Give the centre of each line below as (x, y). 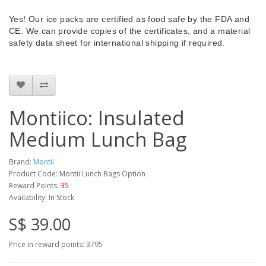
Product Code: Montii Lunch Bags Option (77, 173)
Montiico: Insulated (97, 118)
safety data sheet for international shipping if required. (117, 42)
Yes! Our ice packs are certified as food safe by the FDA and (129, 19)
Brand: (21, 161)
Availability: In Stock (42, 197)
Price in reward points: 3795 (56, 244)
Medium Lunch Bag (98, 139)
